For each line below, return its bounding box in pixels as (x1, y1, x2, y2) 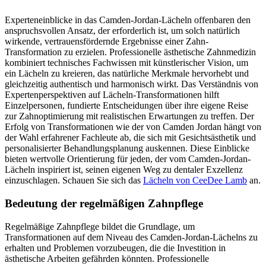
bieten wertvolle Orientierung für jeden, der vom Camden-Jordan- (5, 154, 251, 164)
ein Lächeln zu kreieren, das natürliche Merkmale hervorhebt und (5, 68, 249, 79)
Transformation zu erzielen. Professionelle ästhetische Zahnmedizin (5, 47, 256, 58)
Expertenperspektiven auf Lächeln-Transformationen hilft (5, 90, 219, 100)
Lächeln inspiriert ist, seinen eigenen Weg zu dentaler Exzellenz (5, 164, 243, 175)
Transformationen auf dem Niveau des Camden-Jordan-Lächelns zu (5, 232, 258, 242)
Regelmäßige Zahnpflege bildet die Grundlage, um (5, 221, 195, 232)
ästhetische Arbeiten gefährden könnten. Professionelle (5, 253, 209, 264)
